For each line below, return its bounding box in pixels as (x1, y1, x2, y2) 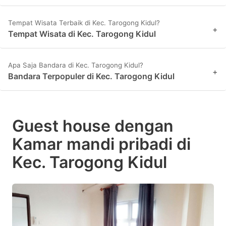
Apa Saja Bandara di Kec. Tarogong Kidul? (8, 61, 143, 70)
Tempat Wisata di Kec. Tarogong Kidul (8, 29, 156, 39)
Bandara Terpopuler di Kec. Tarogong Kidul (8, 71, 175, 82)
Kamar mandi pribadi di (12, 134, 191, 154)
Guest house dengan (12, 116, 174, 136)
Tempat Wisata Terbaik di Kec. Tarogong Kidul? (8, 19, 160, 27)
